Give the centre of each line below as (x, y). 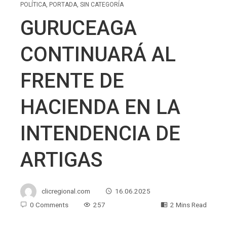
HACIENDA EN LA (100, 107)
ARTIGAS (62, 160)
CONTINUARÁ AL (98, 54)
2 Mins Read (188, 204)
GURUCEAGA (79, 28)
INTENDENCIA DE (100, 133)
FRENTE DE (72, 81)
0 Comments (49, 204)
